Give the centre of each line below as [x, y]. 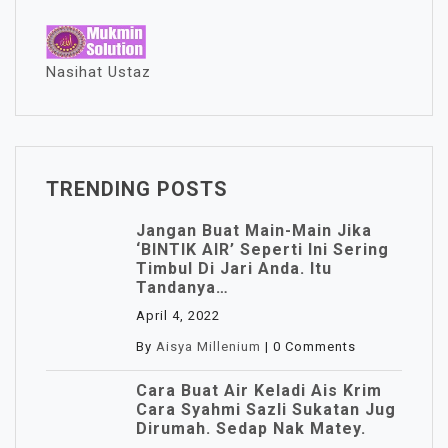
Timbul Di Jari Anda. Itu [234, 269]
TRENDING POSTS [137, 189]
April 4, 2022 [178, 316]
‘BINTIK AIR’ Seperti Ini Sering [262, 250]
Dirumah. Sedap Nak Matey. [251, 429]
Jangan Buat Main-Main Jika [254, 231]
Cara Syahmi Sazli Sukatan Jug [266, 410]
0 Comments [314, 347]
